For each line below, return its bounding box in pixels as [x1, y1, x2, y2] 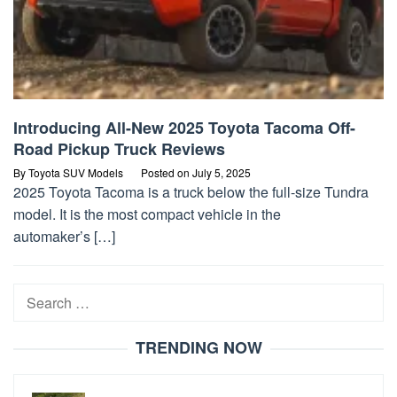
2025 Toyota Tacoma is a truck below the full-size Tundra [13, 182, 369, 203]
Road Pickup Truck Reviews [13, 137, 225, 161]
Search [13, 284, 58, 306]
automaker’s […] [13, 226, 115, 247]
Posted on [141, 165, 192, 181]
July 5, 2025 [192, 165, 251, 181]
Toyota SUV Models [28, 165, 123, 181]
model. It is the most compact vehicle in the [13, 204, 281, 225]
